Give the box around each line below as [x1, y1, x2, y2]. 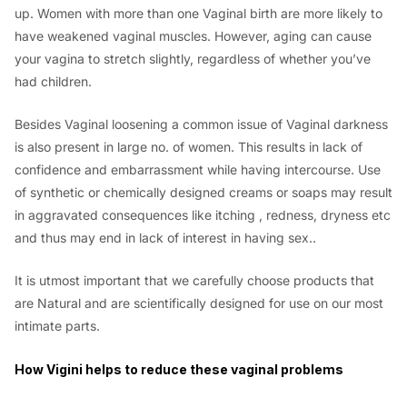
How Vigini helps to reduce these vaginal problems [15, 361, 343, 377]
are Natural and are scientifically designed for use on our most [15, 295, 383, 312]
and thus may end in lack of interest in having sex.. [15, 229, 316, 245]
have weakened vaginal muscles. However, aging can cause [15, 27, 372, 44]
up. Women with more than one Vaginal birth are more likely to [15, 5, 382, 21]
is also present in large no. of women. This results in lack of [15, 138, 362, 154]
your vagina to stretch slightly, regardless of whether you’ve [15, 50, 371, 66]
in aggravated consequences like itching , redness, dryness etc [15, 206, 391, 223]
